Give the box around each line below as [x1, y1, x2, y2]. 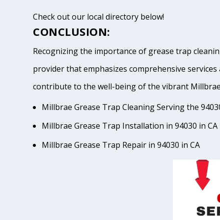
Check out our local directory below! [33, 11, 165, 22]
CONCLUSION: [33, 24, 110, 39]
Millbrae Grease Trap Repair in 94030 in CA [42, 139, 200, 150]
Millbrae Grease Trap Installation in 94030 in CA [42, 120, 218, 132]
